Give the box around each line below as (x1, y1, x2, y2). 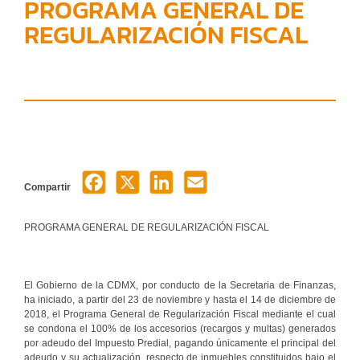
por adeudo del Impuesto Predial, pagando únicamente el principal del (24, 337, 336, 349)
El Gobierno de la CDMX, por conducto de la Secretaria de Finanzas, (24, 279, 336, 291)
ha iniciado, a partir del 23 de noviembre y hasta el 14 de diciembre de (24, 293, 336, 305)
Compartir (24, 181, 71, 193)
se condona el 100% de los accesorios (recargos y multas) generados (24, 322, 336, 334)
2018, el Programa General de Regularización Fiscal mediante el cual (24, 308, 336, 320)
